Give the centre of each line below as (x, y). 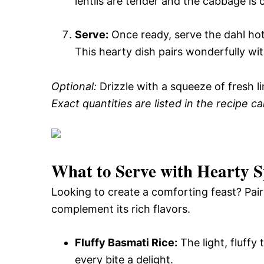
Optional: (74, 86)
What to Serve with (124, 171)
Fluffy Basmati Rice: (126, 242)
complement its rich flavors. (121, 209)
